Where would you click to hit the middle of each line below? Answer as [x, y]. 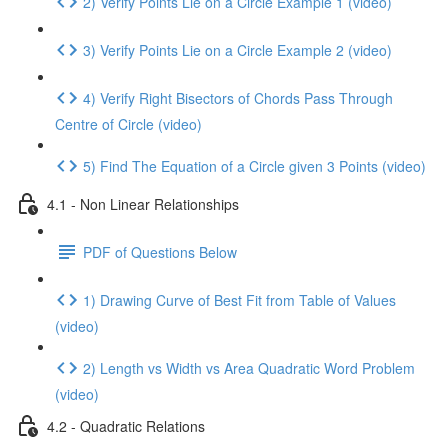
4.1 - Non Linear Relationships [143, 203]
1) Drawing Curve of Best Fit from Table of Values [239, 299]
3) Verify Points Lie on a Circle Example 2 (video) [237, 49]
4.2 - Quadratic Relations [126, 425]
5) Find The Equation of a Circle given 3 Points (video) [254, 165]
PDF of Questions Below [160, 251]
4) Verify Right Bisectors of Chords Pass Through [238, 97]
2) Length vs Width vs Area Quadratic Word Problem [249, 367]
